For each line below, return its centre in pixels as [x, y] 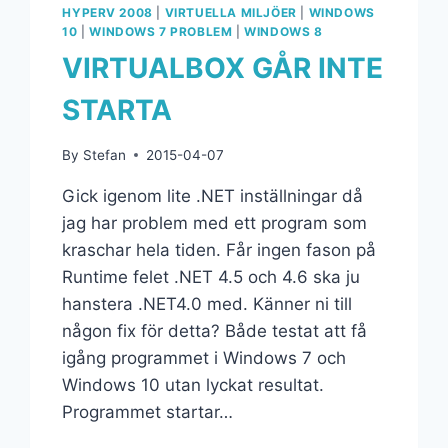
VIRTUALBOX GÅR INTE [223, 67]
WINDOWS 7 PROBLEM [161, 31]
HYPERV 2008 [107, 12]
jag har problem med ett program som [215, 222]
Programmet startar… [148, 411]
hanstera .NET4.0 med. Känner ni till [207, 303]
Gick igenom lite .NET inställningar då [213, 195]
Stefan [104, 154]
